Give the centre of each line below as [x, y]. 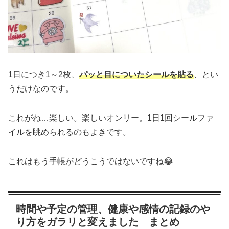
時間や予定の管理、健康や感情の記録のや [113, 209]
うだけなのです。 [41, 89]
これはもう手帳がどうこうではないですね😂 [91, 162]
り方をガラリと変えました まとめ [98, 222]
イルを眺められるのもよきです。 [70, 132]
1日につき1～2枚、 [44, 75]
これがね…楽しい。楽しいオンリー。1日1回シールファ [111, 118]
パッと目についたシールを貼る [136, 75]
